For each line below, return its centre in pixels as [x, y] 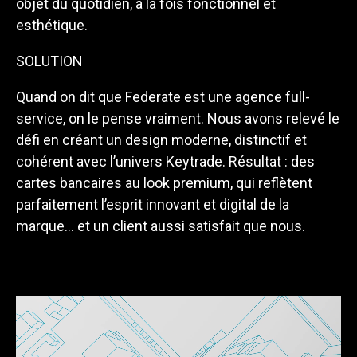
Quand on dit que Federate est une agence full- [163, 97]
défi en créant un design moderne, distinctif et [161, 140]
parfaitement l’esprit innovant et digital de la [153, 205]
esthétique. [52, 25]
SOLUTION [49, 61]
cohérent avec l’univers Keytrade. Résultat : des [165, 162]
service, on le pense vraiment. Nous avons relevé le [178, 119]
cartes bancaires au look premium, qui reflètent [164, 183]
